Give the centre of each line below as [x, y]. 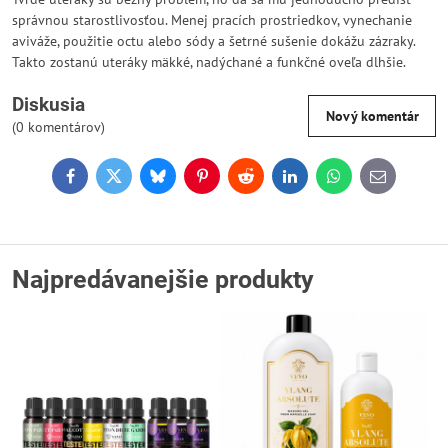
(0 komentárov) [58, 127]
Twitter [133, 181]
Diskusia [48, 104]
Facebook [97, 181]
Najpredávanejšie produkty [163, 279]
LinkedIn [315, 181]
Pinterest [228, 181]
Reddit [264, 181]
